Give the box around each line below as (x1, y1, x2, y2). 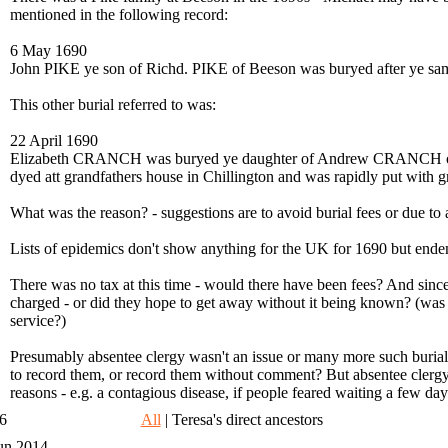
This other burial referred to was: (9, 96, 216, 114)
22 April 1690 (9, 132, 98, 150)
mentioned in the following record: (9, 6, 228, 24)
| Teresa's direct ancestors (160, 411, 323, 429)
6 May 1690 (9, 42, 87, 60)
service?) (9, 312, 66, 330)
